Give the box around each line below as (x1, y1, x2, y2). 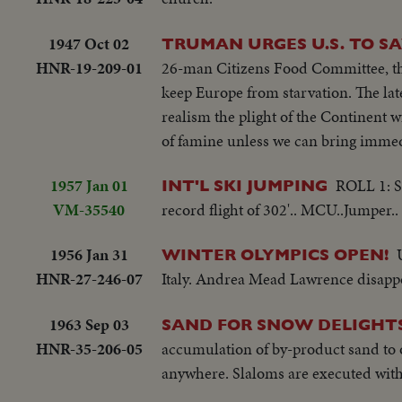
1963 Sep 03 (48, 312, 129, 336)
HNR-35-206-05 (35, 336, 143, 360)
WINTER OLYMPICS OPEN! (162, 245, 389, 265)
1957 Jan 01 (49, 173, 128, 197)
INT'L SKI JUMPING (162, 175, 328, 195)
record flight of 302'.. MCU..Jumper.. (162, 197, 398, 221)
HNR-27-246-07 (35, 267, 143, 291)
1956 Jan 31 (49, 243, 128, 267)
